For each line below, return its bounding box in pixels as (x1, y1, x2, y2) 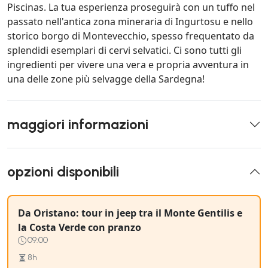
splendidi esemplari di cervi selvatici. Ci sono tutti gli (7, 44, 242, 57)
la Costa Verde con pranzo (18, 221, 141, 234)
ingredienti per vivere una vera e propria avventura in (7, 58, 249, 72)
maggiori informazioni (7, 116, 148, 133)
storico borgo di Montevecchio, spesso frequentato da (7, 29, 254, 43)
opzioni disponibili (7, 163, 119, 181)
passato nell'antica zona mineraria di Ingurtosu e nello (7, 15, 253, 29)
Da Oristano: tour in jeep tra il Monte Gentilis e (18, 206, 242, 220)
